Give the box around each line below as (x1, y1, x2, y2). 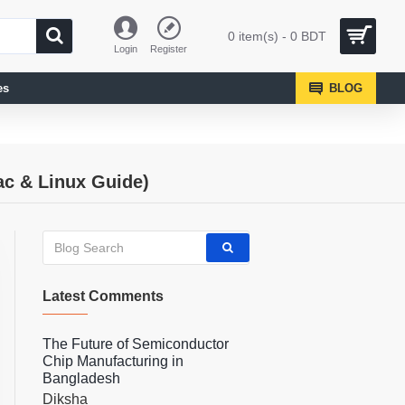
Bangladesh (42, 371, 120, 386)
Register (150, 43, 187, 54)
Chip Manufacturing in (42, 353, 184, 369)
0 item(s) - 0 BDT (228, 28, 326, 43)
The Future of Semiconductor (42, 336, 229, 352)
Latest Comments (42, 288, 164, 304)
